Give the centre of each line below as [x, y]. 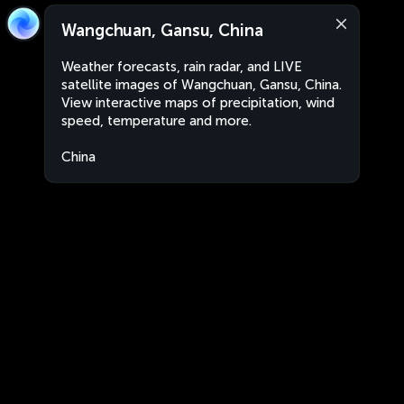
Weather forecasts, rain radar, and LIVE [182, 67]
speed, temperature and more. [156, 121]
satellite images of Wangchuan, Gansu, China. [202, 85]
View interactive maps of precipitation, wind [198, 103]
